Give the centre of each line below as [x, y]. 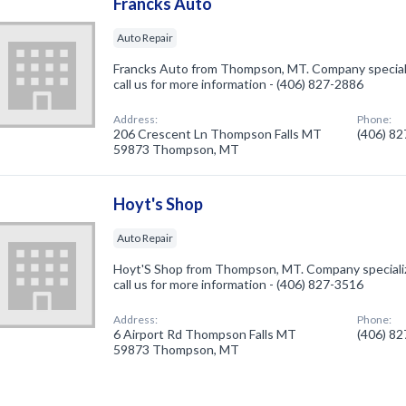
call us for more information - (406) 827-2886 [239, 83]
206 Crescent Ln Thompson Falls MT [218, 133]
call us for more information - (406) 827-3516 [239, 284]
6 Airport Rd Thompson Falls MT [205, 333]
